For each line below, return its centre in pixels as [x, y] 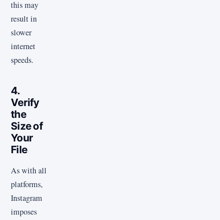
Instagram [27, 198]
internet [23, 46]
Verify [25, 102]
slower [21, 32]
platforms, [27, 184]
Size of [27, 126]
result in [24, 18]
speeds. [22, 60]
